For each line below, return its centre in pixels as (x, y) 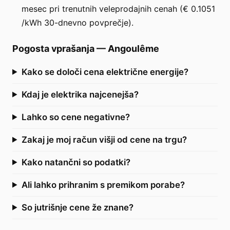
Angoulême (133, 48)
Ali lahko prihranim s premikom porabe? (103, 185)
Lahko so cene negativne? (75, 117)
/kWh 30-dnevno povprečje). (78, 22)
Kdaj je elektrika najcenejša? (80, 94)
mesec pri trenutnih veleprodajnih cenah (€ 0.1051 (118, 8)
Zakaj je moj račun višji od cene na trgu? (104, 139)
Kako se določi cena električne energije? (105, 72)
